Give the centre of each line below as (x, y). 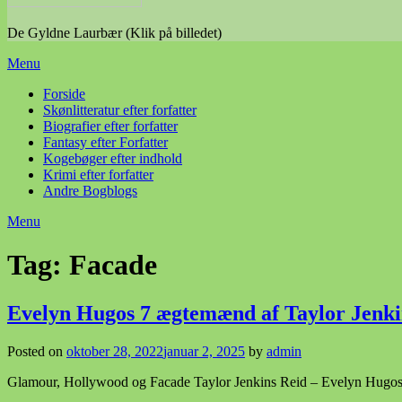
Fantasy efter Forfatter (105, 142)
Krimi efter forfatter (98, 175)
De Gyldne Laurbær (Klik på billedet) (114, 33)
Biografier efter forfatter (110, 126)
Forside (64, 94)
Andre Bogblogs (90, 191)
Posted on (37, 351)
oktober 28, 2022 (115, 351)
